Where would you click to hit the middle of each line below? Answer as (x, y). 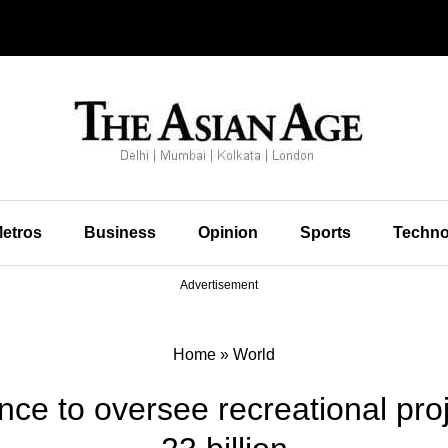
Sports (325, 232)
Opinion (227, 232)
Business (119, 232)
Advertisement (219, 285)
